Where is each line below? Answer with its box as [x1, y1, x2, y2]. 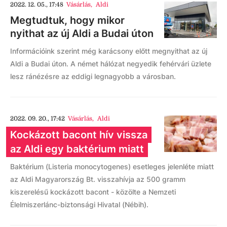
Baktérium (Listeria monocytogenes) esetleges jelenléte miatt [10, 162, 214, 171]
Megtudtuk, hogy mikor [10, 14, 125, 26]
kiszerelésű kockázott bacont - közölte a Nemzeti [10, 187, 176, 196]
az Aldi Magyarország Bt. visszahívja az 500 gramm [10, 175, 185, 183]
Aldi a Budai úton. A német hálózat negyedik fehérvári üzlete [10, 59, 211, 68]
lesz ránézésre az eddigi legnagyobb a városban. [10, 72, 176, 81]
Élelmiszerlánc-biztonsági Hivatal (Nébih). [10, 200, 148, 209]
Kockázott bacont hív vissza [10, 129, 147, 141]
